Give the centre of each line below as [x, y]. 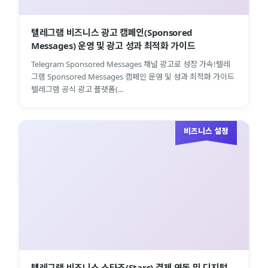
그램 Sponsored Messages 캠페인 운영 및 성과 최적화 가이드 [133, 76]
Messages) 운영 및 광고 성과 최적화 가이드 [113, 45]
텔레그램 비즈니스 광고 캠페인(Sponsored [112, 32]
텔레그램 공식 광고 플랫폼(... [77, 89]
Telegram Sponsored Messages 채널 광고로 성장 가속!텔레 [131, 64]
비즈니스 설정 [206, 131]
